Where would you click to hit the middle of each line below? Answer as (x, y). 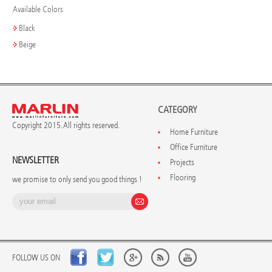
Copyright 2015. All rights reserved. (66, 126)
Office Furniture (194, 148)
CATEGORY (178, 110)
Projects (182, 163)
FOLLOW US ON (36, 258)
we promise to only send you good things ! (77, 180)
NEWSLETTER (36, 160)
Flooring (183, 178)
